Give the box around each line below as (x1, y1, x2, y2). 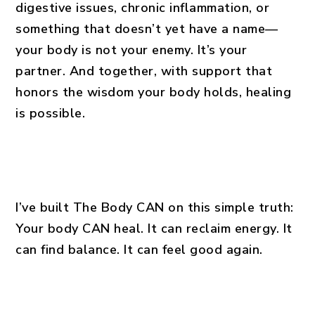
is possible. (15, 105, 86, 122)
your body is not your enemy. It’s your (15, 41, 247, 58)
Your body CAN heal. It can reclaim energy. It (15, 220, 292, 237)
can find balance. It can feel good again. (15, 241, 263, 258)
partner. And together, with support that (15, 63, 273, 79)
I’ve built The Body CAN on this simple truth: (15, 199, 294, 216)
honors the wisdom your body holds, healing (15, 84, 292, 101)
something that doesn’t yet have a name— (15, 20, 278, 37)
